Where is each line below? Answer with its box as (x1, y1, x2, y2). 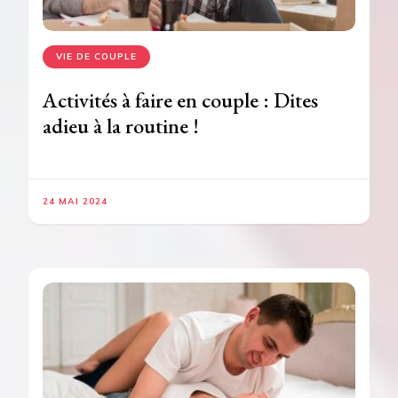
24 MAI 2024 (43, 195, 107, 207)
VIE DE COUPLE (56, 50, 137, 62)
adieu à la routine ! (43, 111, 199, 139)
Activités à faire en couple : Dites (43, 85, 318, 114)
